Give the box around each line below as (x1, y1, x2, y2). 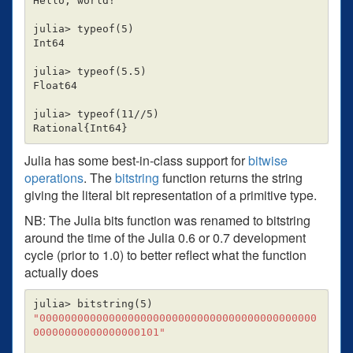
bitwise (248, 150, 288, 169)
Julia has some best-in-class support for (24, 150, 248, 169)
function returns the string (159, 168, 303, 187)
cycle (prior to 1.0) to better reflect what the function (24, 245, 307, 264)
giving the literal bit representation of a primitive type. (24, 185, 317, 204)
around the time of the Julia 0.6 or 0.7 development (24, 228, 306, 247)
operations (24, 168, 84, 187)
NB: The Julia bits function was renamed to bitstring (24, 210, 310, 229)
